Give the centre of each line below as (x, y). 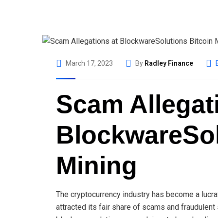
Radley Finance (169, 63)
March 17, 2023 (89, 63)
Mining (97, 165)
